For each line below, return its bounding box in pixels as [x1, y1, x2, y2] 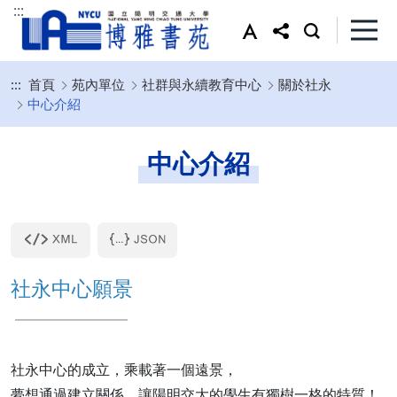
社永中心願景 [11, 273, 133, 302]
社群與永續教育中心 [142, 74, 261, 93]
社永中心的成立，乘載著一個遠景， [11, 359, 237, 379]
